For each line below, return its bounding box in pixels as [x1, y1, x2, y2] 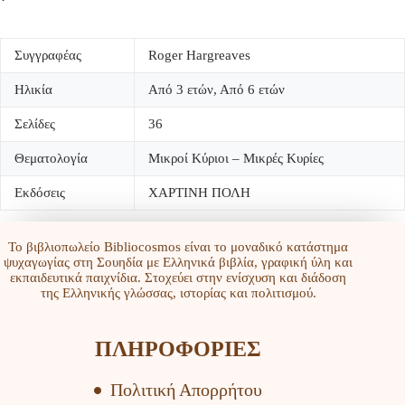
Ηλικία [14, 82, 52, 98]
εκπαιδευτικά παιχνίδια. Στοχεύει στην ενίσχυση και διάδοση [10, 270, 347, 286]
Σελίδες [14, 117, 55, 132]
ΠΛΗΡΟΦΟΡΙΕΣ [95, 337, 262, 362]
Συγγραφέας [14, 48, 81, 63]
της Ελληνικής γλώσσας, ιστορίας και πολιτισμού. [40, 286, 316, 301]
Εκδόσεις [14, 185, 65, 201]
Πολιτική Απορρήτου [110, 380, 263, 400]
